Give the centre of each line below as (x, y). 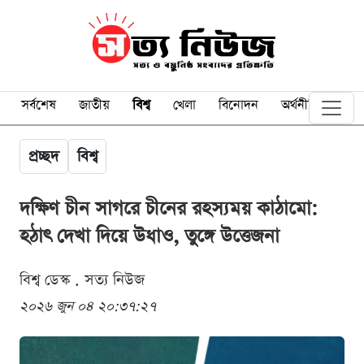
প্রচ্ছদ (44, 156)
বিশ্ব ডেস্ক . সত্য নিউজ (82, 279)
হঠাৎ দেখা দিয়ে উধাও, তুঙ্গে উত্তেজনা (149, 236)
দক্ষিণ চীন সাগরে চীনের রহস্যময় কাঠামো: (169, 208)
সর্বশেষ (39, 105)
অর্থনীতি (300, 105)
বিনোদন (238, 105)
